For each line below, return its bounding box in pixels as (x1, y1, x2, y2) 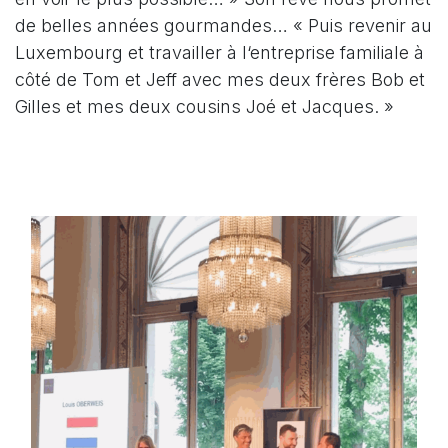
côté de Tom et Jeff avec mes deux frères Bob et (15, 68, 425, 90)
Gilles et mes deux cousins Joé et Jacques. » (15, 95, 394, 117)
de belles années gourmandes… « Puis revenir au (15, 14, 432, 36)
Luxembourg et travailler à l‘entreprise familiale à (15, 41, 424, 63)
